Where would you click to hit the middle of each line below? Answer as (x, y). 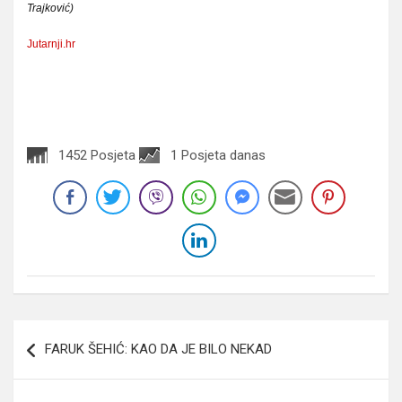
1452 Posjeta (97, 155)
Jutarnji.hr (51, 44)
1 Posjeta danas (218, 155)
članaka (52, 362)
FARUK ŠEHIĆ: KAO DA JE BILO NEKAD (158, 349)
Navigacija (66, 333)
